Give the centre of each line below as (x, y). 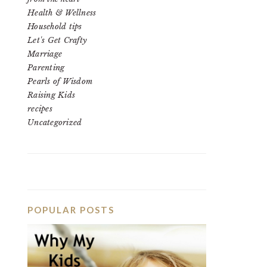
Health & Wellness (62, 13)
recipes (40, 109)
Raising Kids (52, 95)
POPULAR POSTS (71, 210)
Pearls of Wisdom (60, 81)
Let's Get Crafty (58, 40)
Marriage (45, 54)
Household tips (55, 27)
